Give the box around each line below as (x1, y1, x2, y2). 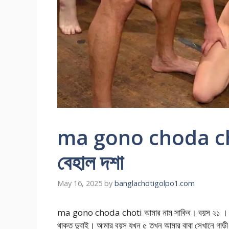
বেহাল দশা (57, 147, 124, 176)
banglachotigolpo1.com (114, 178, 195, 188)
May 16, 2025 (57, 178, 102, 188)
